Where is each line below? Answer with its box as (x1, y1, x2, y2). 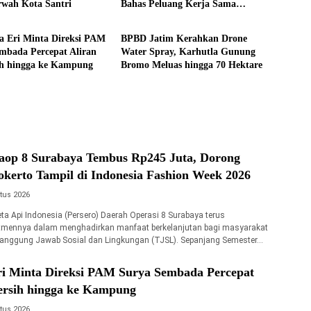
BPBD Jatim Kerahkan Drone (120, 33, 247, 44)
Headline (131, 6, 165, 15)
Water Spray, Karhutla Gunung (120, 47, 255, 57)
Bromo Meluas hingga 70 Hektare (120, 60, 262, 70)
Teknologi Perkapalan (120, 12, 213, 22)
